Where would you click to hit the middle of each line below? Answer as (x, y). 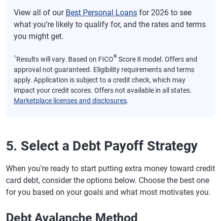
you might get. (39, 37)
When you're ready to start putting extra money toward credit (110, 169)
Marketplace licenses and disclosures (70, 101)
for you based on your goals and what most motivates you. (108, 192)
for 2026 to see (164, 13)
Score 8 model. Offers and (157, 59)
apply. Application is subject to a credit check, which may (100, 80)
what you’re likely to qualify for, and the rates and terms (110, 25)
